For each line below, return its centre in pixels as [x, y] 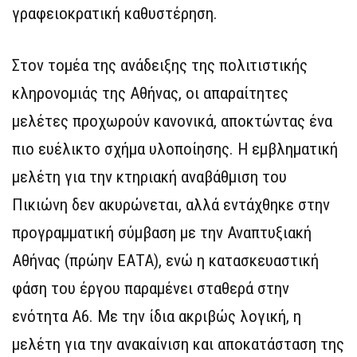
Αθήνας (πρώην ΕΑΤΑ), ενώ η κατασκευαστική [165, 261]
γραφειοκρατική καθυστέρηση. [115, 14]
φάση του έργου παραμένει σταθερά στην [151, 289]
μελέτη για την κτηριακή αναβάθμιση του [149, 177]
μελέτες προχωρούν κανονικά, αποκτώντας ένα [172, 122]
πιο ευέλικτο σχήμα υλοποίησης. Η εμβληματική [175, 149]
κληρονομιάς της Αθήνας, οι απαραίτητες [150, 94]
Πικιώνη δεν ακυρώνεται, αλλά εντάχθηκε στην [171, 205]
